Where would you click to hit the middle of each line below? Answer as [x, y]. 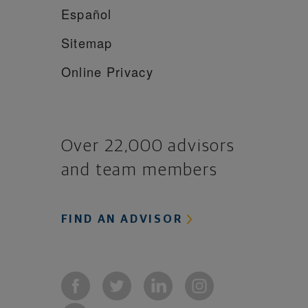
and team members [139, 170]
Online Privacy [107, 71]
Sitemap [87, 42]
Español [86, 13]
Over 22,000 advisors [148, 146]
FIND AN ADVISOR [124, 219]
